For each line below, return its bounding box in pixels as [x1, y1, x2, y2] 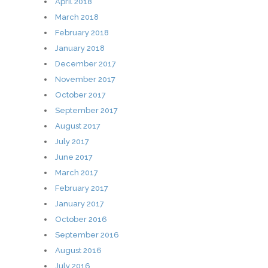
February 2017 [55, 183, 108, 193]
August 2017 [55, 121, 100, 130]
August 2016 [55, 245, 102, 255]
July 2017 [55, 136, 89, 146]
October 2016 [55, 214, 107, 224]
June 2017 [55, 152, 93, 162]
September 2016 [55, 230, 119, 239]
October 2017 [55, 90, 106, 99]
